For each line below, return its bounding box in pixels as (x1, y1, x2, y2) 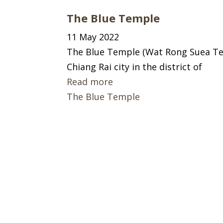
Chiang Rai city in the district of (67, 60, 203, 73)
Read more (67, 75, 113, 88)
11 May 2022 (67, 30, 119, 43)
